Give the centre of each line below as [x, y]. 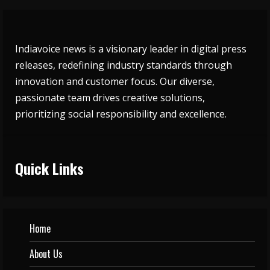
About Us [46, 253]
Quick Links [49, 168]
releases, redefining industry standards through [124, 65]
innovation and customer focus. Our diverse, [115, 81]
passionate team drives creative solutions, [110, 97]
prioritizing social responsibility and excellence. [121, 114]
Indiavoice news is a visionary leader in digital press [131, 49]
